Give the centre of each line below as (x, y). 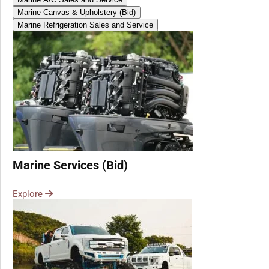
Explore (28, 194)
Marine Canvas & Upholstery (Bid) (77, 12)
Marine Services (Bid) (70, 165)
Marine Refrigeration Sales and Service (85, 25)
